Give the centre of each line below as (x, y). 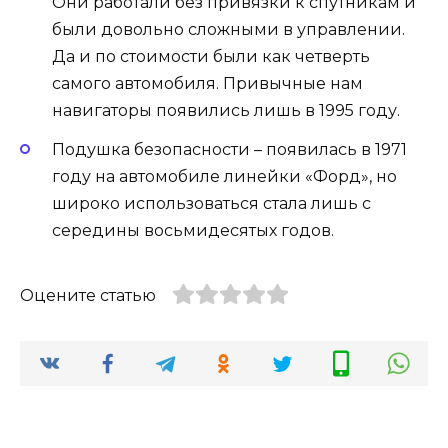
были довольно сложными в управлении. (228, 30)
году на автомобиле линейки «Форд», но (224, 176)
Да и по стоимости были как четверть (211, 57)
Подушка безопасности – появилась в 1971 (229, 149)
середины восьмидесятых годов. (193, 230)
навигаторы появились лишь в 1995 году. (226, 111)
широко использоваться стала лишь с (211, 203)
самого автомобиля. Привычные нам (207, 84)
